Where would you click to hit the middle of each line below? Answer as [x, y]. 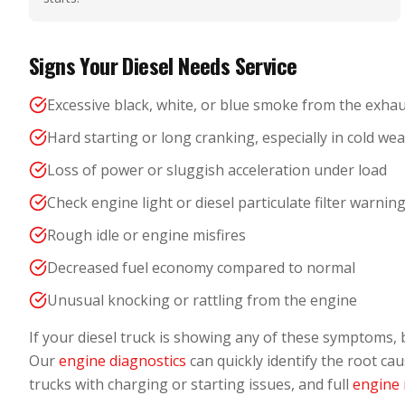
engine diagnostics [122, 361]
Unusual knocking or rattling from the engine [202, 300]
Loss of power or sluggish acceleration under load [217, 170]
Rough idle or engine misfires [146, 235]
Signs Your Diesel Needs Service [163, 65]
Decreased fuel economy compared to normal [201, 268]
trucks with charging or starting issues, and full [191, 384]
